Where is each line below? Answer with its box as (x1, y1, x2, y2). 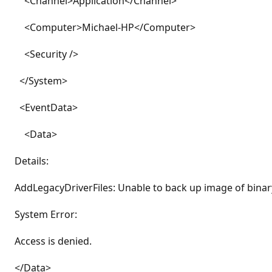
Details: (15, 154, 49, 168)
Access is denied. (15, 234, 92, 248)
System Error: (15, 208, 77, 221)
